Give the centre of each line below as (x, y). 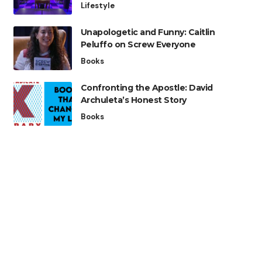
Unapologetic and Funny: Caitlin (148, 32)
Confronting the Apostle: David (146, 88)
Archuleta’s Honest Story (133, 100)
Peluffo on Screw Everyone (138, 44)
